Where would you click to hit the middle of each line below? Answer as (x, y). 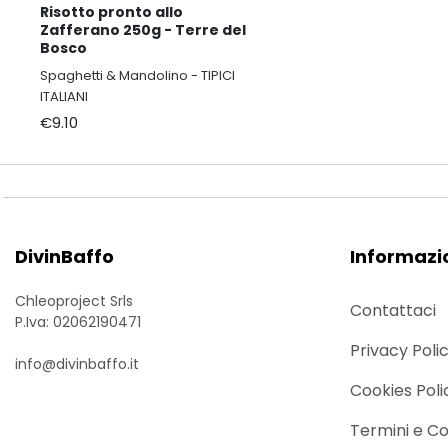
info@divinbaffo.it (77, 363)
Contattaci (392, 310)
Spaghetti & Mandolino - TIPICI (137, 75)
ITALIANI (64, 96)
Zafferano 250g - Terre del (143, 29)
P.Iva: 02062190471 (78, 321)
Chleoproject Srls (74, 300)
